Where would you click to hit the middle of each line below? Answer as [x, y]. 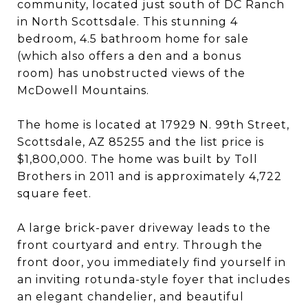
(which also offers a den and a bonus [129, 56]
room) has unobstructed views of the [131, 73]
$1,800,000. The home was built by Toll [137, 159]
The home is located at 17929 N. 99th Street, [153, 125]
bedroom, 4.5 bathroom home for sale [133, 39]
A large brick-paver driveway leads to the [144, 228]
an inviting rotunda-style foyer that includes [154, 279]
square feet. [54, 194]
